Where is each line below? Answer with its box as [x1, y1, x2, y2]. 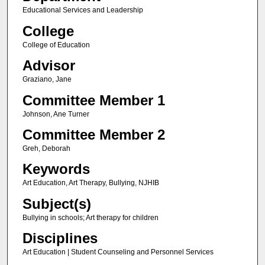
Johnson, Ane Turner [22, 109, 89, 118]
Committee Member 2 [22, 126, 165, 143]
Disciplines [22, 230, 98, 247]
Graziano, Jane [22, 75, 72, 84]
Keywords [22, 161, 90, 177]
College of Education [22, 40, 90, 49]
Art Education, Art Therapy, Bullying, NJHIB [22, 179, 159, 188]
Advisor [22, 57, 75, 74]
